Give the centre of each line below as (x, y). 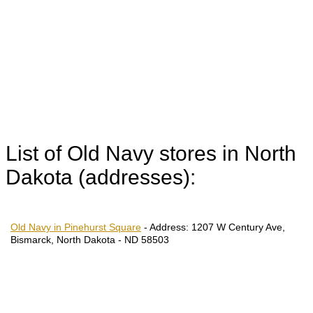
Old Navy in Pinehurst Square (76, 227)
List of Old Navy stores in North (151, 153)
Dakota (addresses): (101, 177)
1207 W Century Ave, (237, 227)
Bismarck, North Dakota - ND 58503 (90, 240)
